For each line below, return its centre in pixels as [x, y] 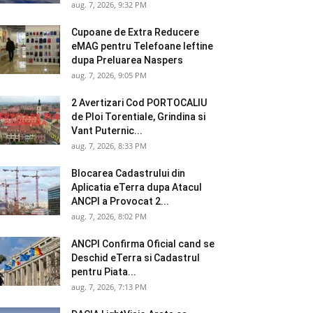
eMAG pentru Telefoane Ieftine [142, 46]
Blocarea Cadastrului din [128, 173]
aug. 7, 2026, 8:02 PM [109, 216]
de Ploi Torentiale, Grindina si [138, 117]
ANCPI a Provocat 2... [120, 201]
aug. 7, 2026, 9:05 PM [109, 75]
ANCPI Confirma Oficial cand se [143, 244]
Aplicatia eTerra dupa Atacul [137, 187]
